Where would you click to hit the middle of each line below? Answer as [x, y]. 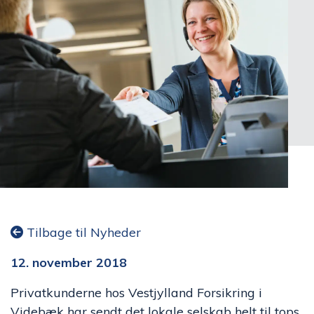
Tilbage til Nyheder [82, 232]
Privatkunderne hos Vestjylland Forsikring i [136, 293]
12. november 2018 [69, 262]
